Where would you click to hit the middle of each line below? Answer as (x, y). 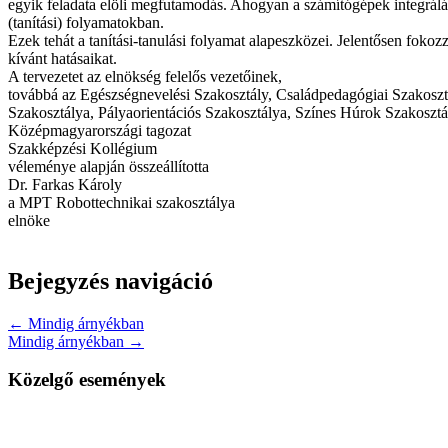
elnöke (29, 220)
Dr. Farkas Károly (65, 184)
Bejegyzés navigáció (110, 280)
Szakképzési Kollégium (82, 148)
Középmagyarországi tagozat (99, 130)
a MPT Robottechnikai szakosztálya (121, 202)
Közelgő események (87, 380)
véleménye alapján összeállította (108, 166)
